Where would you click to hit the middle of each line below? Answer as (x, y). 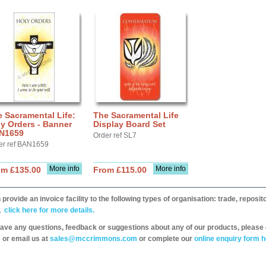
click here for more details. (48, 210)
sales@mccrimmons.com (94, 239)
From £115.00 (120, 170)
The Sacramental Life (136, 115)
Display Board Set (129, 124)
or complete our (166, 239)
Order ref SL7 (115, 135)
